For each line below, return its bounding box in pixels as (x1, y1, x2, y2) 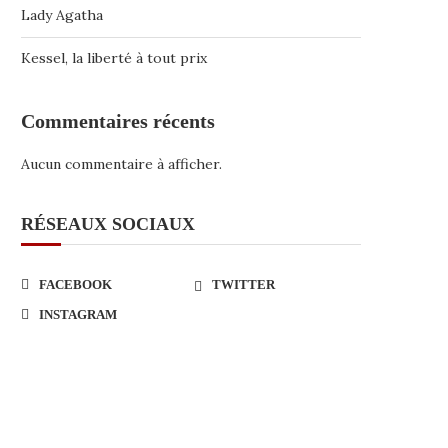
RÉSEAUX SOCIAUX (21, 214, 195, 234)
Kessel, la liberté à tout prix (21, 49, 207, 67)
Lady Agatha (21, 6, 103, 24)
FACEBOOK (39, 277, 112, 292)
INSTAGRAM (39, 307, 117, 322)
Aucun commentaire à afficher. (21, 155, 222, 173)
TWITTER (212, 277, 276, 292)
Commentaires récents (21, 110, 215, 132)
